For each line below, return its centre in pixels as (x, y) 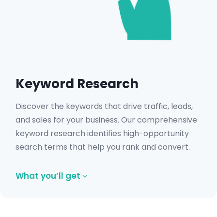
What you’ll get (48, 176)
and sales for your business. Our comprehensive (106, 120)
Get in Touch (57, 18)
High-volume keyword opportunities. (101, 199)
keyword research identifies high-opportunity (102, 133)
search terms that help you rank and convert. (103, 147)
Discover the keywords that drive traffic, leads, (104, 106)
